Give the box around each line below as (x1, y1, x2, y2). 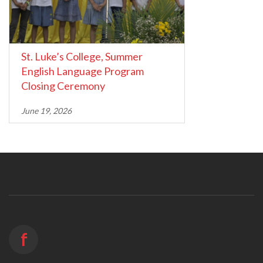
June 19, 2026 (21, 106, 72, 116)
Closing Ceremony (21, 79, 105, 93)
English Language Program (21, 65, 144, 78)
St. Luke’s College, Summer (21, 50, 143, 63)
